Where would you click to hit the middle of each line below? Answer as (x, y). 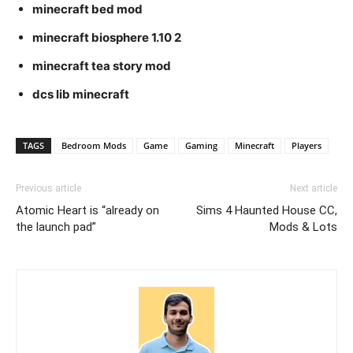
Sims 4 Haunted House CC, (267, 211)
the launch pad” (56, 227)
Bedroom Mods (94, 146)
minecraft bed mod (87, 9)
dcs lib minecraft (81, 95)
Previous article (48, 189)
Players (307, 146)
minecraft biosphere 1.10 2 (107, 38)
